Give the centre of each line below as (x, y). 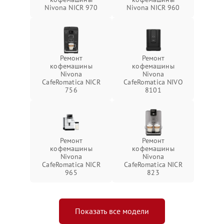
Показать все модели (112, 211)
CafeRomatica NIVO (153, 82)
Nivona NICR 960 (153, 7)
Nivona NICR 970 (71, 7)
